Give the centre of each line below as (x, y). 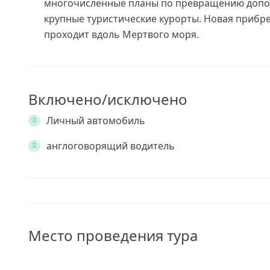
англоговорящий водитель (111, 146)
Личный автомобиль (96, 121)
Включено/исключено (108, 99)
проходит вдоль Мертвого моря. (121, 34)
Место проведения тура (113, 235)
